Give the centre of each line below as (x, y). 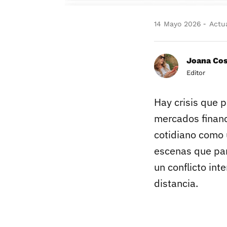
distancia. (176, 183)
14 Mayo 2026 (178, 24)
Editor (196, 72)
